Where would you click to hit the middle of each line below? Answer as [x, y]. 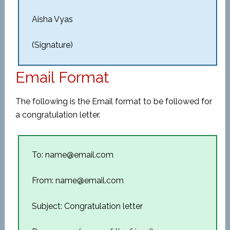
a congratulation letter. [57, 115]
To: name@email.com [72, 155]
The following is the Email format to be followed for [113, 101]
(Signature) [52, 45]
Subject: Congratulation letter [87, 206]
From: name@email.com [78, 180]
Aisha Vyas [52, 19]
